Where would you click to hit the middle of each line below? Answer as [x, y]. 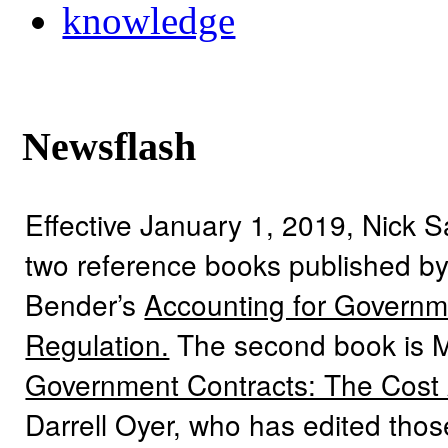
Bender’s [85, 303]
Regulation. [97, 343]
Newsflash [109, 147]
